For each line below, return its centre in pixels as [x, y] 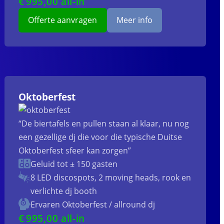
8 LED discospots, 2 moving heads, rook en [111, 178]
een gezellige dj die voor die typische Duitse [100, 137]
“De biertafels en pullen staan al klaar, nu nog [104, 124]
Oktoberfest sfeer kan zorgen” [75, 151]
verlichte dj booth [64, 191]
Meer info [134, 20]
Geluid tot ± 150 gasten [74, 164]
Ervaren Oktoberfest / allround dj [93, 205]
